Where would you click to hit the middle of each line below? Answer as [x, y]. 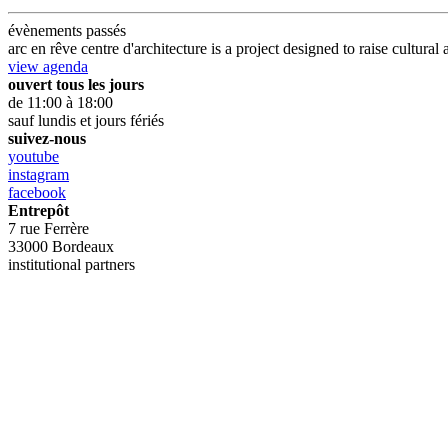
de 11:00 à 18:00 [60, 102]
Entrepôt [38, 210]
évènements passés [67, 30]
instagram [38, 174]
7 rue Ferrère [48, 228]
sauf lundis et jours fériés [86, 120]
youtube [33, 156]
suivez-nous [47, 138]
